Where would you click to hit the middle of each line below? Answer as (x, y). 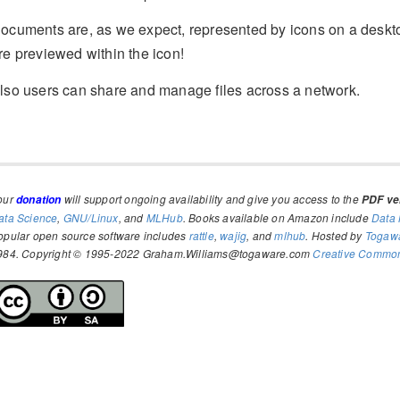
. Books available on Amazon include (277, 217)
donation (39, 199)
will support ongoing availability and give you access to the (212, 198)
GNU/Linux (91, 217)
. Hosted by (335, 235)
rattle (201, 235)
